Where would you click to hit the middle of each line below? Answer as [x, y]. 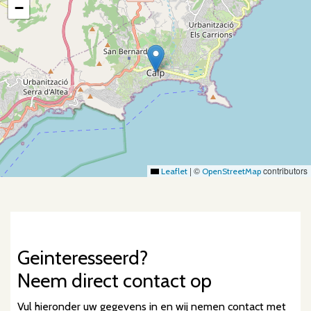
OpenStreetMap [232, 171]
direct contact [129, 281]
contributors [284, 171]
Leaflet [173, 171]
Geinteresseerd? [83, 258]
